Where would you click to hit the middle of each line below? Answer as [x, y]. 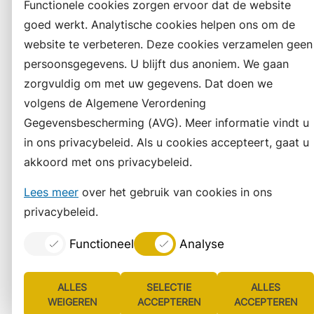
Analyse [202, 244]
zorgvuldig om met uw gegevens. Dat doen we [148, 83]
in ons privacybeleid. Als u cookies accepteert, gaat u [166, 142]
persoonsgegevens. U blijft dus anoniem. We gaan [156, 64]
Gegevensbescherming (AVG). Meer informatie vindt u [166, 123]
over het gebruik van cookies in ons [175, 192]
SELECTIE [169, 287]
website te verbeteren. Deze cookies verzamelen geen [168, 44]
